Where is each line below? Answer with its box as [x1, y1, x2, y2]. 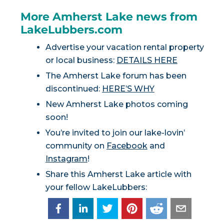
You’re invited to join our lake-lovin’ [45, 127, 185, 137]
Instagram [45, 153, 87, 163]
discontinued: [45, 84, 102, 94]
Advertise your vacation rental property [45, 42, 204, 52]
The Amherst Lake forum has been [45, 71, 186, 81]
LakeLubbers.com [20, 23, 122, 37]
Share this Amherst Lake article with [45, 169, 191, 179]
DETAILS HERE [116, 55, 177, 65]
